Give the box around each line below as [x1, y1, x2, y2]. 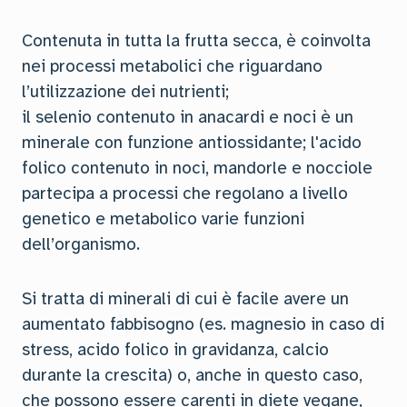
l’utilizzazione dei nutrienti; [22, 81, 229, 103]
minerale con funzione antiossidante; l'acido [22, 132, 362, 154]
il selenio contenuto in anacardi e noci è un [22, 106, 353, 128]
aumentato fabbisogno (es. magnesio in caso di [22, 313, 384, 335]
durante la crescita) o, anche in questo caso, [22, 364, 362, 386]
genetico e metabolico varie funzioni [22, 208, 304, 230]
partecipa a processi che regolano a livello [22, 183, 348, 204]
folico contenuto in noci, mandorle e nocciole [22, 157, 372, 179]
